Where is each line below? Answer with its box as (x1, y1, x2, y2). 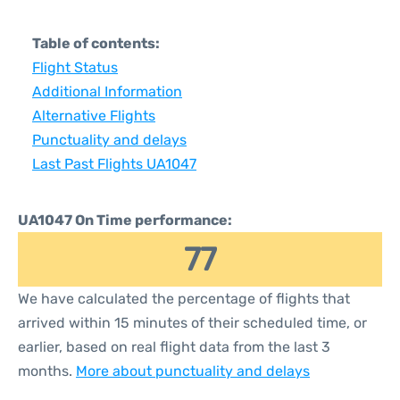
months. (18, 362, 76, 379)
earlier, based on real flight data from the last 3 (18, 338, 330, 355)
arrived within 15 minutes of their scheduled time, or (18, 314, 367, 331)
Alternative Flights (32, 107, 155, 124)
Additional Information (32, 83, 182, 100)
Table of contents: (32, 35, 160, 52)
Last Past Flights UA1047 (32, 155, 196, 172)
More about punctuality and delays (76, 362, 310, 379)
